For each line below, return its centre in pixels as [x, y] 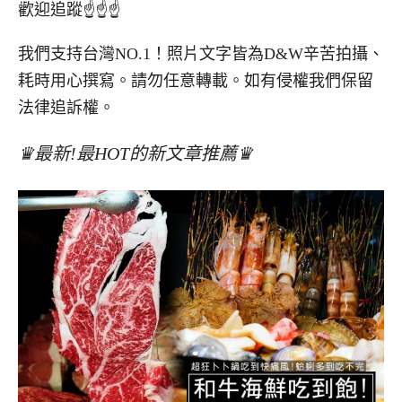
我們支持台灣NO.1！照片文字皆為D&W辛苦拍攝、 [201, 54]
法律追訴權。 [66, 108]
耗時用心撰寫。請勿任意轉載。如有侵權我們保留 [196, 81]
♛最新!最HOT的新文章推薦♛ [135, 153]
